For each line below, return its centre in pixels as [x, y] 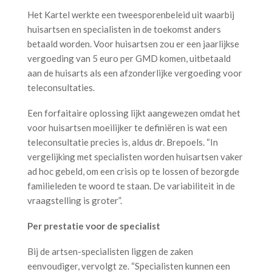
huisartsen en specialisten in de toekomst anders [124, 29]
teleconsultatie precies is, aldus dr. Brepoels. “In [123, 142]
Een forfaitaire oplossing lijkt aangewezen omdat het [134, 113]
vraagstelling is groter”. [76, 200]
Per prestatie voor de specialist [94, 226]
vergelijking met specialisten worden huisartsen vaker [135, 156]
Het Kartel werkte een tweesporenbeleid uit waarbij [131, 14]
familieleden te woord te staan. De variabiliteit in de [131, 185]
